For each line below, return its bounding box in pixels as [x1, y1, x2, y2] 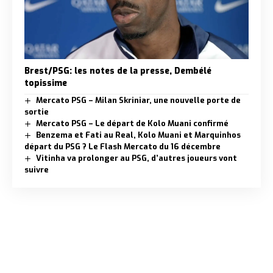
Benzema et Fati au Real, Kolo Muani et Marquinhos [35, 129, 241, 140]
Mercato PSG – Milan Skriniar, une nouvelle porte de [35, 94, 241, 105]
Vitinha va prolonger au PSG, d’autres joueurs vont [35, 152, 237, 163]
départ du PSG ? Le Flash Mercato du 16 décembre [24, 141, 221, 152]
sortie [24, 106, 49, 117]
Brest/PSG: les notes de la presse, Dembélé [24, 65, 211, 77]
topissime [24, 77, 67, 89]
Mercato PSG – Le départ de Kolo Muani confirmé [35, 118, 229, 129]
